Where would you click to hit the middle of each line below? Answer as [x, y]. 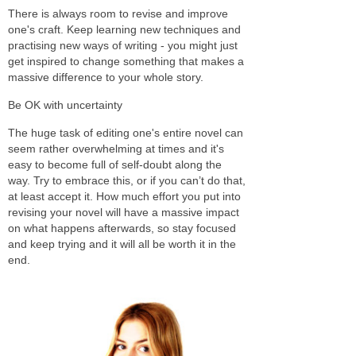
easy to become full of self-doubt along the [115, 164]
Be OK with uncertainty [65, 104]
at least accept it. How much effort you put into [124, 196]
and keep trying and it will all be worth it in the [122, 244]
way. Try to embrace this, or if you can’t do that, [127, 180]
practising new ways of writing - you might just [123, 45]
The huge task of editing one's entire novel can [126, 132]
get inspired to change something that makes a [126, 61]
